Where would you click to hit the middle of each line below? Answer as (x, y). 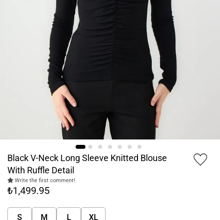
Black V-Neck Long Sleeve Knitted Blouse (87, 158)
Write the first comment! (44, 181)
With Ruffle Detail (41, 170)
